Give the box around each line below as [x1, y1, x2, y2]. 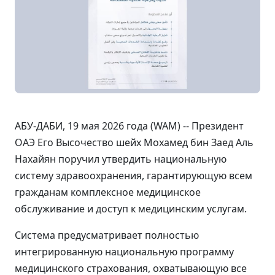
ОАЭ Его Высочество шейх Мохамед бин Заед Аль [15, 136, 254, 149]
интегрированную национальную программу [15, 245, 234, 258]
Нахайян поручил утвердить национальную [15, 152, 227, 166]
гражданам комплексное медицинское [15, 185, 201, 199]
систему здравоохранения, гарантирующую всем [15, 169, 252, 182]
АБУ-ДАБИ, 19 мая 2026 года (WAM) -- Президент [15, 119, 244, 133]
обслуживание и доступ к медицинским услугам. [15, 202, 247, 215]
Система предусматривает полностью [15, 228, 199, 242]
